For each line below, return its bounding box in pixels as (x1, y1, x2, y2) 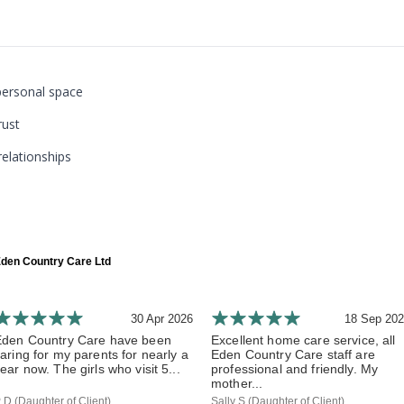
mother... (211, 376, 263, 390)
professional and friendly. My (211, 362, 379, 376)
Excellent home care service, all (211, 333, 396, 347)
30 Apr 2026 (131, 312, 193, 326)
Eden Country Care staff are (211, 347, 375, 362)
